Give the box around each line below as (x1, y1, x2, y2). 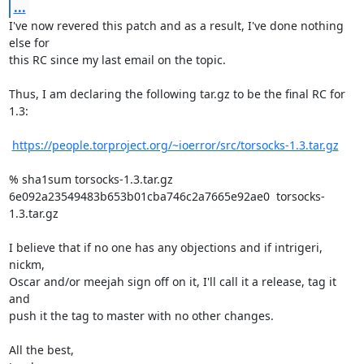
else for (8, 35, 50, 50)
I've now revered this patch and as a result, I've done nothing (8, 18, 344, 33)
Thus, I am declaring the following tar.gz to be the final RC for (8, 86, 345, 102)
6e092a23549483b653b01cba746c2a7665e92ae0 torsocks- (8, 188, 325, 204)
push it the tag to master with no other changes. (8, 308, 274, 323)
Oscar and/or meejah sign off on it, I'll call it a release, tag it (8, 274, 336, 289)
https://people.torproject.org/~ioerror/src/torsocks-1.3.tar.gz (11, 137, 339, 153)
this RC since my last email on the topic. (8, 52, 226, 67)
